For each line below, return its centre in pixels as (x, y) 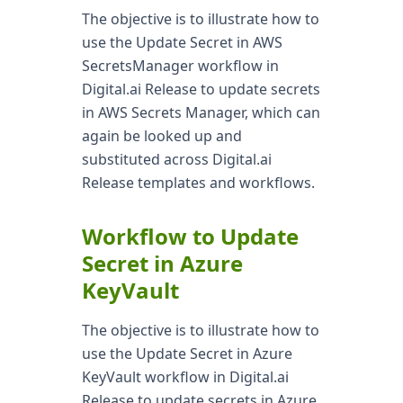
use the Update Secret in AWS (182, 42)
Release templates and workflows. (198, 183)
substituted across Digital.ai (176, 159)
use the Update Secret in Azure (187, 354)
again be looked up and (161, 136)
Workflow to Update (190, 236)
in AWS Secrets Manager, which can (201, 112)
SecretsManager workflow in (180, 66)
